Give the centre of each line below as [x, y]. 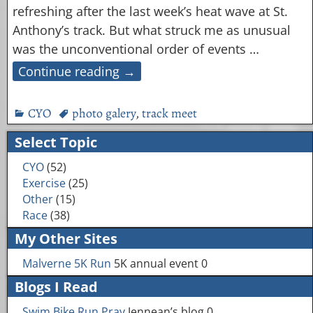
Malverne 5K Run [66, 264]
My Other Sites [66, 239]
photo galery [103, 113]
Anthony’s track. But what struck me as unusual [151, 30]
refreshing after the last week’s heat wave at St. [150, 11]
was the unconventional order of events [131, 49]
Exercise [44, 183]
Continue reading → [77, 71]
